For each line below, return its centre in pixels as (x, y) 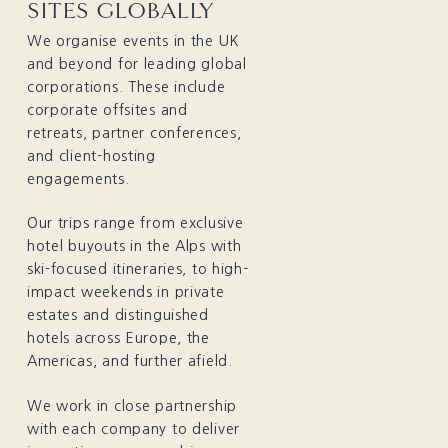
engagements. (78, 178)
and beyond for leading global (136, 63)
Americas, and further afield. (134, 361)
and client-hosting (91, 155)
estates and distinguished (117, 315)
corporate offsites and (107, 109)
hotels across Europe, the (118, 338)
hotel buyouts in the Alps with (134, 246)
